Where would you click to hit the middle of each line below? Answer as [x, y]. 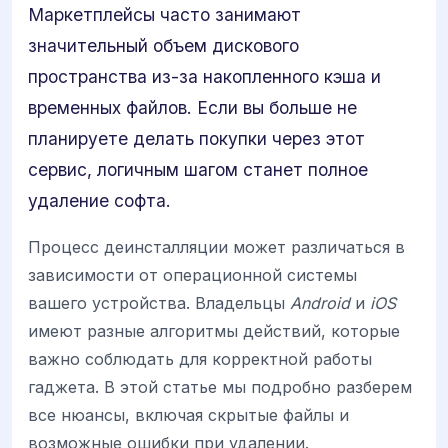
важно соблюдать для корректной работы [200, 359]
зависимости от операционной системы [192, 275]
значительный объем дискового [163, 45]
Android [320, 303]
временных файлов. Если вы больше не [192, 107]
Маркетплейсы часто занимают [164, 14]
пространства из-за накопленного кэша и [204, 76]
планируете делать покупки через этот [196, 138]
